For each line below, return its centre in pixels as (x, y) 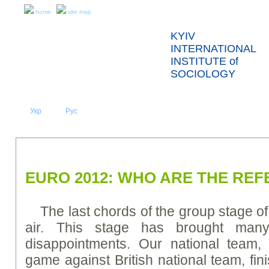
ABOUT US (155, 115)
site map (80, 12)
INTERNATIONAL (213, 49)
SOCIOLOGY (203, 74)
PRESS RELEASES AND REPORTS (112, 148)
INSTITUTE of (204, 61)
